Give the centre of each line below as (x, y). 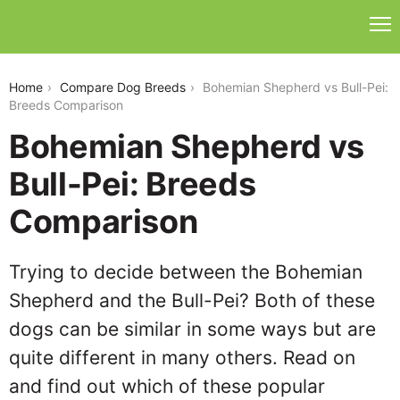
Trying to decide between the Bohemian (186, 272)
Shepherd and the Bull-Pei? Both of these (192, 300)
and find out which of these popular (167, 386)
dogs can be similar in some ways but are (192, 329)
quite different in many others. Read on (182, 358)
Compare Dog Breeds (123, 87)
